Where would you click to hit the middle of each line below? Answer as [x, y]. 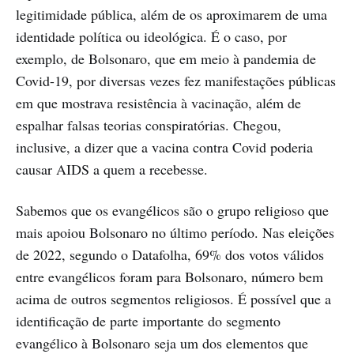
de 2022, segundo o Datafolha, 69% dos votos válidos [170, 255]
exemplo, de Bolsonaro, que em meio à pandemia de [166, 59]
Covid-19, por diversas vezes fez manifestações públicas [176, 81]
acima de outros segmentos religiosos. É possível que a [173, 299]
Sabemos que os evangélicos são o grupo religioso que [172, 211]
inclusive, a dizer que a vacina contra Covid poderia [164, 147]
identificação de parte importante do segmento [148, 321]
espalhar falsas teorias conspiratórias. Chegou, [149, 125]
